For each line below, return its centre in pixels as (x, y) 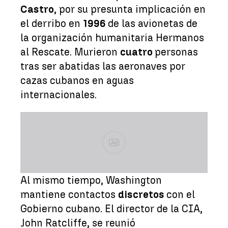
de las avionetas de (153, 23)
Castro (37, 9)
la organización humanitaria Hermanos (112, 37)
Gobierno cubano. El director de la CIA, (111, 208)
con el (181, 194)
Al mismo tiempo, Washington (91, 180)
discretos (142, 194)
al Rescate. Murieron (70, 52)
